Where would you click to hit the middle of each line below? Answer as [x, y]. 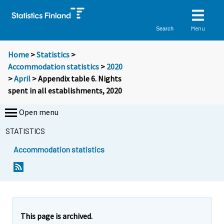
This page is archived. [56, 216]
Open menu [39, 112]
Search [165, 28]
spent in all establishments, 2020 [65, 91]
